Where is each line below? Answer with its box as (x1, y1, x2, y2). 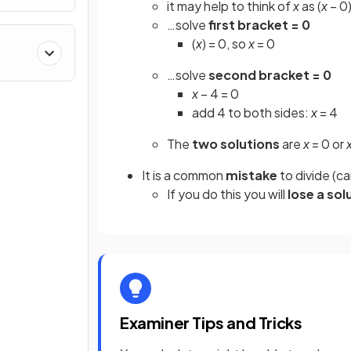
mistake (226, 167, 277, 183)
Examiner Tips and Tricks (120, 313, 302, 332)
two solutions (190, 136, 280, 152)
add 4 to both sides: (192, 104, 311, 121)
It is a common (142, 167, 226, 183)
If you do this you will (167, 186, 288, 202)
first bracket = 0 (208, 16, 310, 33)
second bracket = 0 (208, 67, 331, 83)
